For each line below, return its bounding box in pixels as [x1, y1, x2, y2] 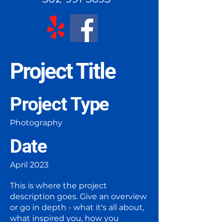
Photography [10, 118, 62, 127]
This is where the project [10, 181, 107, 190]
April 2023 [10, 160, 49, 169]
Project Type [10, 93, 110, 115]
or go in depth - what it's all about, [10, 203, 144, 212]
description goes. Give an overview [10, 192, 147, 201]
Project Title [10, 58, 115, 84]
